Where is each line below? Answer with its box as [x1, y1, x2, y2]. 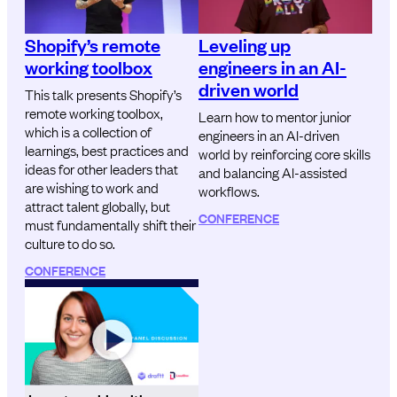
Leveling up [198, 32, 291, 58]
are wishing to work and [25, 177, 159, 198]
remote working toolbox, [25, 103, 163, 123]
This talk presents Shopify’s [25, 84, 182, 105]
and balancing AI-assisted [198, 162, 347, 183]
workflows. [198, 181, 260, 201]
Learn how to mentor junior [198, 106, 351, 127]
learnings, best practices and [25, 140, 189, 160]
